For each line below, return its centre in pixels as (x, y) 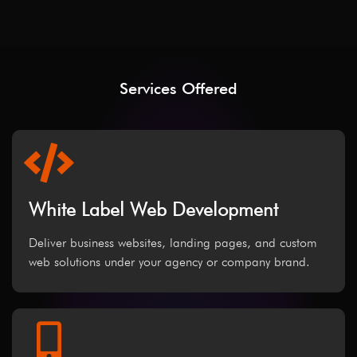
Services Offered (178, 89)
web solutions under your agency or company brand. (169, 262)
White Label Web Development (153, 210)
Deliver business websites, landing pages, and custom (173, 243)
